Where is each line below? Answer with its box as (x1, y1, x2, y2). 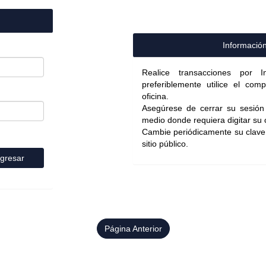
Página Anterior (104, 224, 162, 233)
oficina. (142, 91, 169, 101)
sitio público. (142, 139, 188, 148)
